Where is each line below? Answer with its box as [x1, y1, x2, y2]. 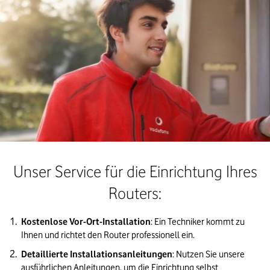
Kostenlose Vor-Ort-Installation [21, 216, 151, 227]
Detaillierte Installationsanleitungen [21, 248, 172, 260]
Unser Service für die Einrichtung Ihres [13, 162, 257, 181]
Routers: [108, 183, 162, 202]
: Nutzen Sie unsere [172, 248, 245, 260]
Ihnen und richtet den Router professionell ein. [21, 229, 195, 240]
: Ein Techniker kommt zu [151, 216, 245, 227]
